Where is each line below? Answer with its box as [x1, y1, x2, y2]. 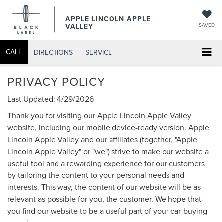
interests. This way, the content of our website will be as [7, 181, 201, 192]
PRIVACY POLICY [7, 72, 105, 90]
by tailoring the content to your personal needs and [7, 169, 184, 180]
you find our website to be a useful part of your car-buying [7, 205, 207, 216]
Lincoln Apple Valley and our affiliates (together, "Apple [7, 133, 197, 145]
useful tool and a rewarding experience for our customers [7, 157, 205, 168]
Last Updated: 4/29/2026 [7, 93, 94, 104]
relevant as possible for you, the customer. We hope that [7, 193, 201, 204]
